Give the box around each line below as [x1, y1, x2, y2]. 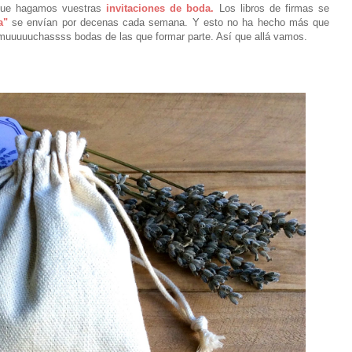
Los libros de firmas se [214, 2, 330, 14]
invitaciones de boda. [106, 2, 214, 14]
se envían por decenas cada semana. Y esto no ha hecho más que [7, 16, 329, 28]
